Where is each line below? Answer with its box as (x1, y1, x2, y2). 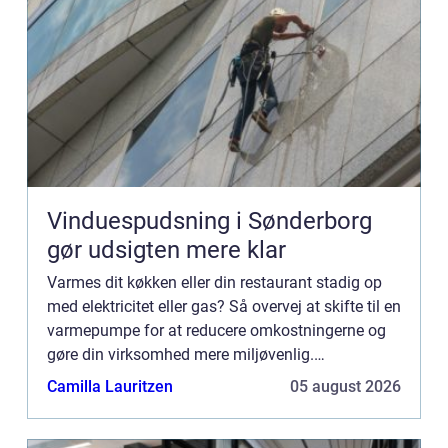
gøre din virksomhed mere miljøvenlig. (47, 344, 314, 364)
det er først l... (47, 392, 143, 412)
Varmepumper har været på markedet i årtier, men (47, 368, 395, 388)
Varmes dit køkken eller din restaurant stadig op (47, 272, 382, 292)
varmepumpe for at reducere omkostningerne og (47, 320, 386, 340)
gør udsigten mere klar (47, 235, 286, 264)
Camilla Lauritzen (47, 376, 173, 396)
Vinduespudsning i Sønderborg (47, 206, 372, 235)
